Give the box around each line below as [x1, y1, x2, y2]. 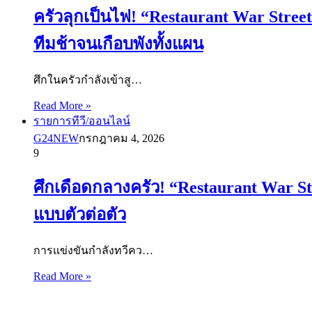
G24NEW [33, 132, 79, 145]
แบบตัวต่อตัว [33, 205, 126, 224]
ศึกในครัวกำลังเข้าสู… [33, 74, 142, 86]
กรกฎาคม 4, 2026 [79, 132, 164, 145]
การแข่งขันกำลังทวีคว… [33, 244, 153, 256]
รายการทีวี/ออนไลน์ [33, 115, 130, 127]
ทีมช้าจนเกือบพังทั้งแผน [33, 35, 203, 54]
